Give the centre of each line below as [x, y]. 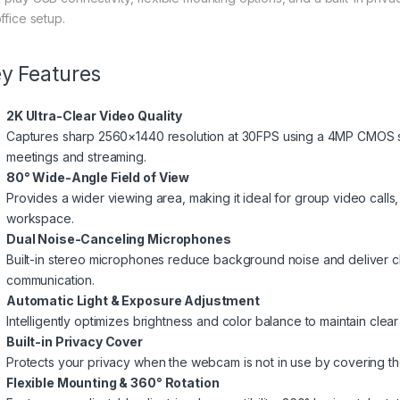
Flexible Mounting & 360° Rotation [113, 383]
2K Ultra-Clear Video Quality [95, 116]
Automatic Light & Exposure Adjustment [133, 301]
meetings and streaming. [76, 157]
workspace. [40, 219]
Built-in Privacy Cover [75, 342]
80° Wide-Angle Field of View [98, 178]
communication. [51, 280]
